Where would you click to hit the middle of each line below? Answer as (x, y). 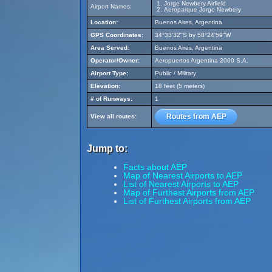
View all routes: (114, 116)
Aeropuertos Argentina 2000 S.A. (202, 60)
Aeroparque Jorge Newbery (202, 9)
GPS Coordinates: (117, 35)
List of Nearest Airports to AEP (181, 184)
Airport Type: (109, 73)
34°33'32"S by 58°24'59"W (193, 35)
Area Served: (110, 48)
